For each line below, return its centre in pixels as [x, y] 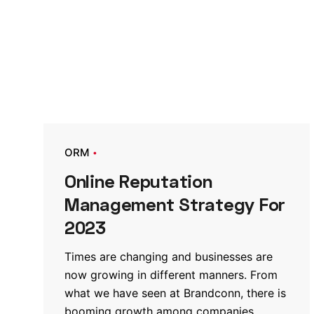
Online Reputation [138, 181]
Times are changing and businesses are [169, 256]
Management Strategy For [175, 204]
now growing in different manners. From [171, 274]
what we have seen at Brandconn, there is [175, 293]
